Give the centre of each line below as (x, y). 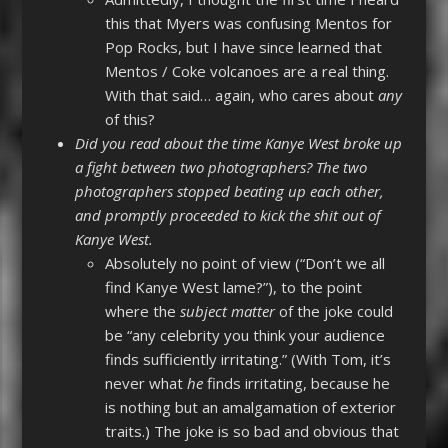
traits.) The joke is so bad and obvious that (251, 431)
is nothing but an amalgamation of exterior (250, 407)
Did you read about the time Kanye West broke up (238, 143)
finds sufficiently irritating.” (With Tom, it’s (247, 359)
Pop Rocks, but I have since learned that (243, 47)
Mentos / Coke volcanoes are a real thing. (246, 71)
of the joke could (333, 311)
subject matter (227, 311)
